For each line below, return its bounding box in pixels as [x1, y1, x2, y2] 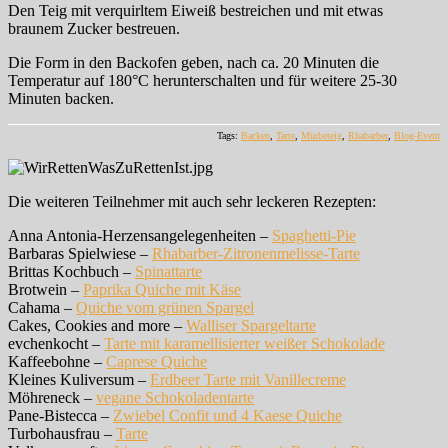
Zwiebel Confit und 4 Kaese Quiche [113, 407, 342, 425]
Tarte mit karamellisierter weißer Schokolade [104, 335, 385, 353]
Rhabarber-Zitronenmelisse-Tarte [152, 245, 360, 263]
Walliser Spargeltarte [186, 317, 316, 335]
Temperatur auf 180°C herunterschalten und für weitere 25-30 [8, 72, 397, 90]
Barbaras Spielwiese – [8, 245, 152, 263]
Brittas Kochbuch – [8, 263, 135, 281]
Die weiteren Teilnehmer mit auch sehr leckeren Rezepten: [8, 193, 376, 211]
